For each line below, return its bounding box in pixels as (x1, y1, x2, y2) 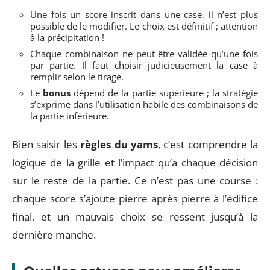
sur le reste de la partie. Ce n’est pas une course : (12, 173, 258, 187)
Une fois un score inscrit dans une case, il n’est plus (30, 8, 258, 20)
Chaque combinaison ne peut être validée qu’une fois (30, 48, 258, 60)
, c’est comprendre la (157, 137, 258, 151)
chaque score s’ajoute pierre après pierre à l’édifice (12, 191, 258, 206)
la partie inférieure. (30, 110, 109, 122)
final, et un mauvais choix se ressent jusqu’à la (12, 209, 258, 224)
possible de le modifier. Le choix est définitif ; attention (30, 20, 258, 32)
